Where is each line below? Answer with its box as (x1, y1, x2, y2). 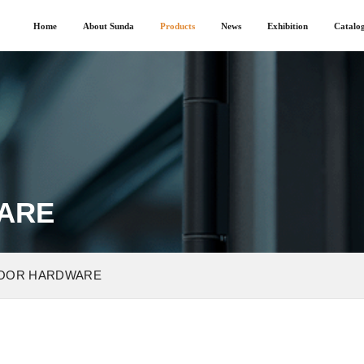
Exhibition (267, 20, 308, 31)
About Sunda (83, 20, 134, 31)
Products (160, 20, 195, 31)
